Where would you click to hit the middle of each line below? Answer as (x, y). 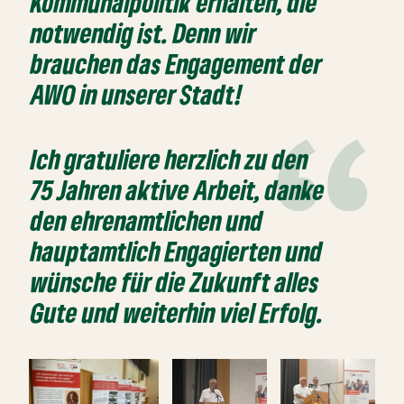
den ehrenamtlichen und (147, 221)
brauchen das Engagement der (177, 64)
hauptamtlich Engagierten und (177, 252)
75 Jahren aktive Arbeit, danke (178, 190)
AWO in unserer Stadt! (137, 95)
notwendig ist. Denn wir (144, 33)
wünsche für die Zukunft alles (175, 282)
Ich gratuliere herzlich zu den (170, 160)
